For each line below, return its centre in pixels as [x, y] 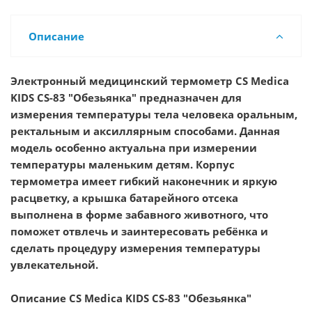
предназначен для [190, 97]
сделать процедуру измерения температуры [135, 248]
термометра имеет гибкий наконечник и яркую [144, 181]
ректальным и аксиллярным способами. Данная [145, 131]
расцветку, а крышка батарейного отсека [124, 197]
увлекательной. [54, 264]
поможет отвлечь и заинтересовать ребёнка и [139, 231]
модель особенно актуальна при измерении [134, 147]
